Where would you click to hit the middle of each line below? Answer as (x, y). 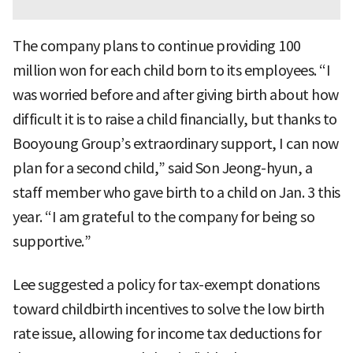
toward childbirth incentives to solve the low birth (169, 310)
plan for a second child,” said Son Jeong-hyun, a (162, 169)
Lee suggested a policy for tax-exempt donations (166, 285)
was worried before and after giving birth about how (176, 95)
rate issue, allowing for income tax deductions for (167, 334)
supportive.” (52, 242)
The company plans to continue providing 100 (157, 46)
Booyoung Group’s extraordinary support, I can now (176, 144)
